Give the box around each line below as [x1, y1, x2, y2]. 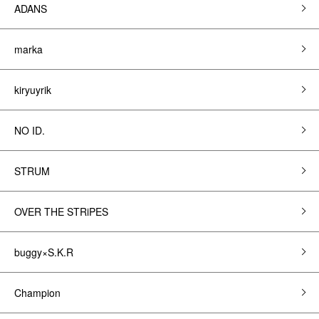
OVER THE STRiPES [14, 204, 108, 219]
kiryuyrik [14, 83, 51, 98]
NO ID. [14, 123, 45, 138]
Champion [14, 286, 61, 300]
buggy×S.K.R [14, 245, 73, 260]
